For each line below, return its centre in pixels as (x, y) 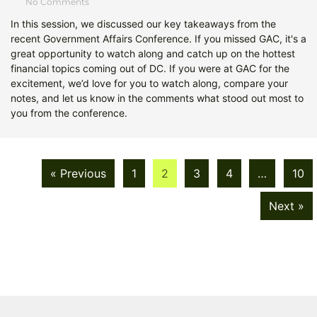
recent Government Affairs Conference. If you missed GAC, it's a (158, 38)
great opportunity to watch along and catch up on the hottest (153, 53)
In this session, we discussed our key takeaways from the (143, 23)
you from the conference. (69, 113)
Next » (286, 206)
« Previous (79, 173)
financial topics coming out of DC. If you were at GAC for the (150, 68)
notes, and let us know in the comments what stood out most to (157, 98)
